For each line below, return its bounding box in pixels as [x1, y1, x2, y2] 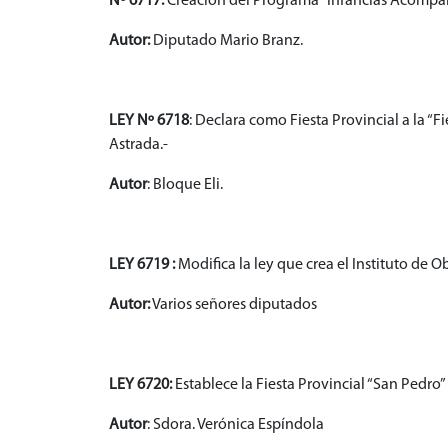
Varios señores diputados [150, 297, 317, 314]
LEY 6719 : [109, 257, 175, 274]
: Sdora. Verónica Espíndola [147, 417, 324, 434]
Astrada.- [109, 137, 168, 154]
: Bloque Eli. [147, 177, 223, 194]
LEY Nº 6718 [109, 113, 189, 130]
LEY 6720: [109, 377, 172, 394]
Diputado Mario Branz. [150, 33, 303, 50]
